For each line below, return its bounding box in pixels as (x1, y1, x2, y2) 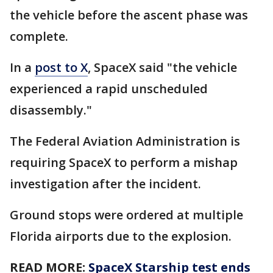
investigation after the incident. (10, 175, 204, 192)
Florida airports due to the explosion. (10, 228, 235, 244)
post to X (35, 59, 88, 76)
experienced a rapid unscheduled (10, 80, 208, 97)
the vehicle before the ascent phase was (10, 7, 248, 23)
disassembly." (10, 102, 92, 118)
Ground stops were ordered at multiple (10, 207, 243, 223)
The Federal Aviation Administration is (10, 133, 240, 149)
